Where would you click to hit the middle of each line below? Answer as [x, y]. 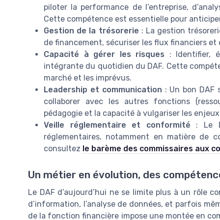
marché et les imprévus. [88, 78]
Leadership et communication [103, 89]
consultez [63, 148]
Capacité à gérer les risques [104, 54]
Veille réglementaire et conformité [117, 125]
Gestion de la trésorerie [91, 30]
